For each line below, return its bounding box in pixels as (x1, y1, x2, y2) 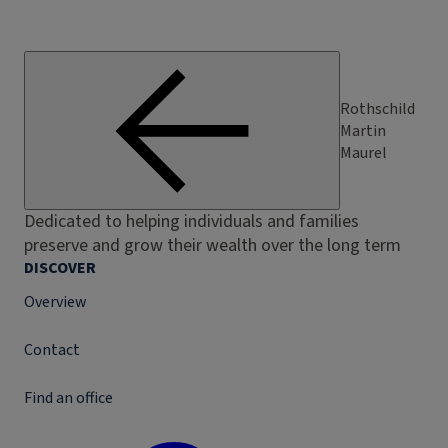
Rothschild (340, 97, 415, 120)
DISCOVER (24, 257, 96, 279)
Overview (24, 291, 86, 313)
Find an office (24, 387, 113, 409)
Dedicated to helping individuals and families (24, 209, 359, 234)
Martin (340, 119, 386, 142)
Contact (24, 339, 80, 361)
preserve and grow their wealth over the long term (24, 233, 401, 258)
